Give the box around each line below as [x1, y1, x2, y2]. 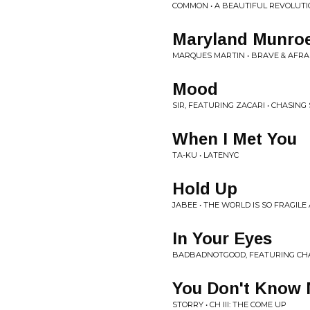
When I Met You [172, 129, 297, 148]
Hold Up [172, 179, 237, 198]
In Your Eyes [172, 229, 272, 248]
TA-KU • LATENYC [172, 150, 239, 160]
